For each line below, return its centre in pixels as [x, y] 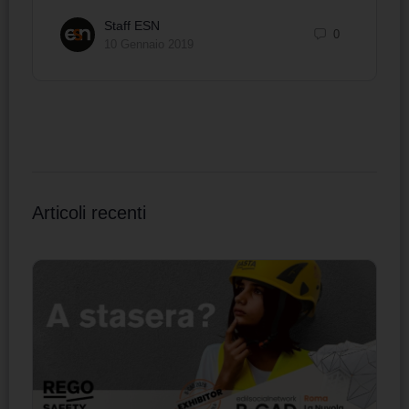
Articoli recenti [89, 212]
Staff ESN [132, 25]
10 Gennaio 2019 [149, 44]
